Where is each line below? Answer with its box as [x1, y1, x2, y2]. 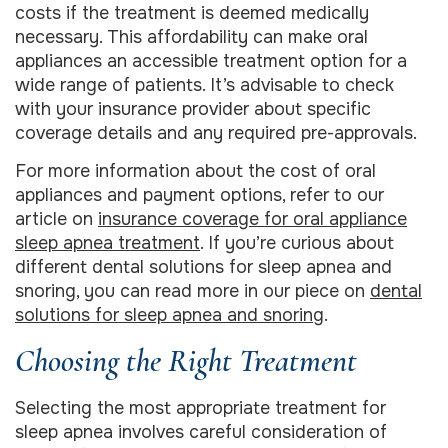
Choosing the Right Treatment [15, 340, 357, 380]
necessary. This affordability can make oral [15, 25, 368, 48]
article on [15, 208, 98, 231]
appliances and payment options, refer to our [15, 184, 384, 207]
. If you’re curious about [200, 232, 394, 255]
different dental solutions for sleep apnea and [15, 256, 392, 279]
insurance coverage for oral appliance [98, 208, 407, 231]
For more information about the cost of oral [15, 160, 376, 183]
